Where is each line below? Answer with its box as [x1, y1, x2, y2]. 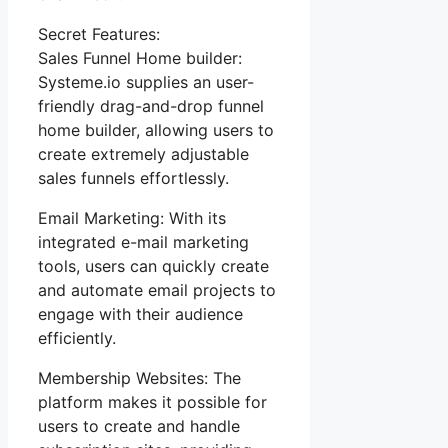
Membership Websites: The [38, 367, 241, 388]
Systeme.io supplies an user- [38, 71, 254, 92]
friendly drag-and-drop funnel [38, 95, 264, 116]
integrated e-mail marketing [38, 231, 249, 252]
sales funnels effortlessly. [38, 167, 229, 188]
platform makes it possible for [38, 391, 267, 412]
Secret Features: [38, 23, 160, 44]
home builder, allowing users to [38, 119, 274, 140]
